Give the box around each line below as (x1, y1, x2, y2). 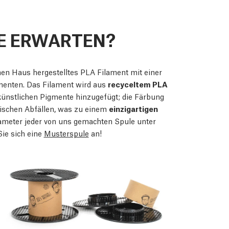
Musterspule (43, 128, 89, 139)
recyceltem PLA (108, 79, 168, 89)
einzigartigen (109, 103, 158, 114)
